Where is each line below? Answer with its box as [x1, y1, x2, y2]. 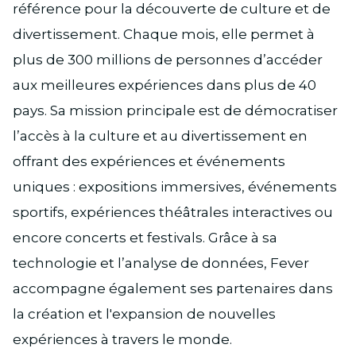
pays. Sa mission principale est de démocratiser [13, 103, 338, 119]
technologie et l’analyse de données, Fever [13, 255, 309, 272]
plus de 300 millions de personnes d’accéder [13, 52, 323, 68]
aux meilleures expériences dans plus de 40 [13, 77, 316, 94]
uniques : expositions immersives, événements [13, 179, 337, 195]
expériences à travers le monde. [13, 331, 232, 348]
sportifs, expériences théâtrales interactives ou [13, 204, 333, 221]
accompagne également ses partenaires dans [13, 281, 333, 297]
